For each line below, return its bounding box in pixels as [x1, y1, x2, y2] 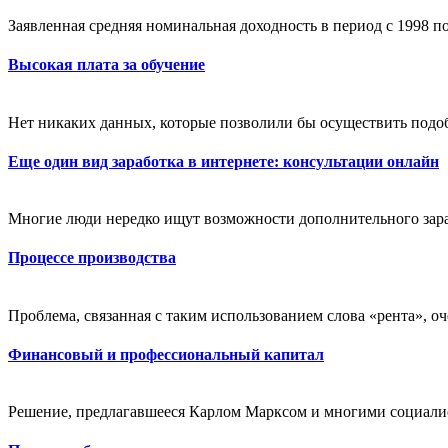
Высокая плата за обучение [8, 56, 205, 74]
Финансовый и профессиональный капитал [8, 345, 324, 363]
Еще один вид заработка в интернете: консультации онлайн [8, 152, 439, 170]
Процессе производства [8, 249, 176, 267]
